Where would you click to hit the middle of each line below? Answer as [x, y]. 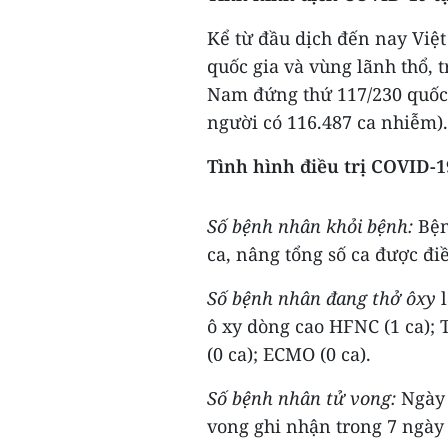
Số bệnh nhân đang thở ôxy [321, 298]
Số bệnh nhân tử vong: [304, 398]
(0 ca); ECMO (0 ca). [289, 354]
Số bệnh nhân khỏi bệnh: [312, 226]
